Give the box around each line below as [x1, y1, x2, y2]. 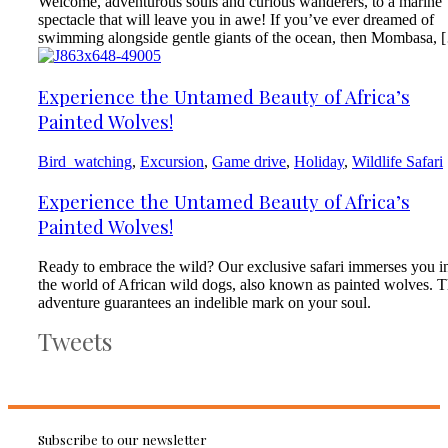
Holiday [294, 152, 344, 170]
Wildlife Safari [352, 152, 443, 170]
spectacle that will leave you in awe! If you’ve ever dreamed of [38, 11, 434, 29]
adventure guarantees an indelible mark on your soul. [38, 294, 371, 312]
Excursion [140, 152, 204, 170]
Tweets [38, 325, 112, 358]
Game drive [212, 152, 286, 170]
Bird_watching [38, 152, 132, 170]
